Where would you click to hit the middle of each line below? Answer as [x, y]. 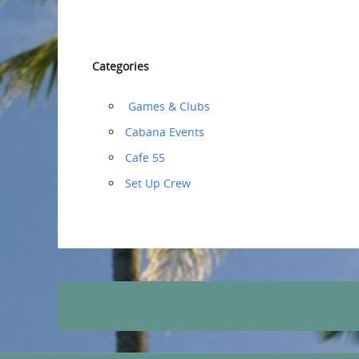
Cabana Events [165, 132]
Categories [121, 67]
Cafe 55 [145, 158]
